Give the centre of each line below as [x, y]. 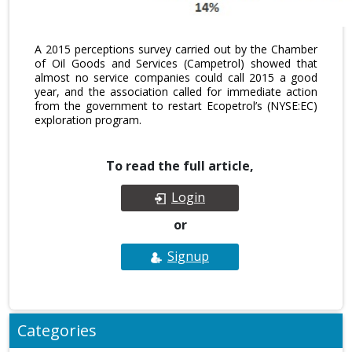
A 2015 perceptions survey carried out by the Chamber [176, 49]
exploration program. [88, 120]
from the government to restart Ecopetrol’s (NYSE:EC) [176, 106]
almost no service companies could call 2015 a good [176, 78]
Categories [57, 331]
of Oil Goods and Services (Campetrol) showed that [176, 64]
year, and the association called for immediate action [176, 92]
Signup [188, 257]
